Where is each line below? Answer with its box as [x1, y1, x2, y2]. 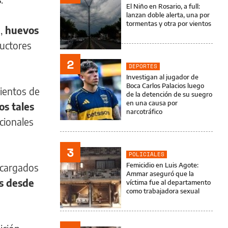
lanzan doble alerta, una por [126, 11, 210, 19]
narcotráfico [126, 107, 162, 116]
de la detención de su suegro [126, 90, 212, 98]
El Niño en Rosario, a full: [126, 2, 200, 10]
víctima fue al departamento [126, 178, 211, 186]
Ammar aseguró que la [126, 169, 194, 178]
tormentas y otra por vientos [126, 19, 211, 27]
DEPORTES [129, 62, 157, 70]
